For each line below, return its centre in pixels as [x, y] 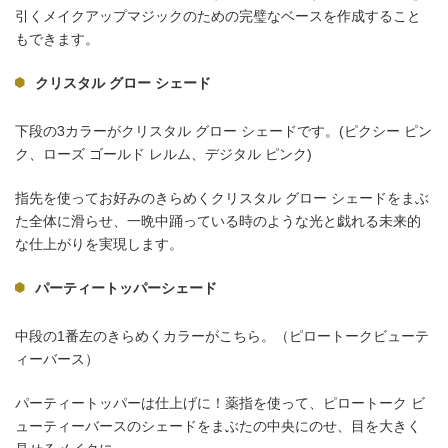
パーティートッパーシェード [126, 287]
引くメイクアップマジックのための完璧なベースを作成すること [218, 15]
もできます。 [57, 38]
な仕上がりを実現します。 [99, 243]
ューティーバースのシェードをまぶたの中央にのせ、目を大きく [218, 425]
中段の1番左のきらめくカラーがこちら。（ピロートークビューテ [222, 335]
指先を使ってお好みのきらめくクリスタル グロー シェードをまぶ [222, 197]
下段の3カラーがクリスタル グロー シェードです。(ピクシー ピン [223, 130]
